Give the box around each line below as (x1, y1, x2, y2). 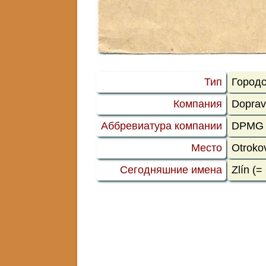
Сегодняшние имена (119, 163, 222, 176)
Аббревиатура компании (100, 119, 222, 132)
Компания (173, 97, 222, 110)
